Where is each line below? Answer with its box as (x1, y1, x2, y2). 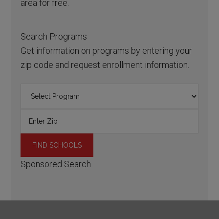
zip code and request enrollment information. (21, 60, 190, 70)
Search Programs (21, 31, 88, 42)
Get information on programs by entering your (21, 45, 193, 56)
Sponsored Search (21, 159, 91, 170)
